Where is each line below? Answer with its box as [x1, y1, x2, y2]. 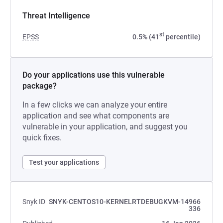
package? [22, 81, 57, 91]
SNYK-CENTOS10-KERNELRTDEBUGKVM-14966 [49, 198, 201, 206]
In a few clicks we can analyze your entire [22, 100, 167, 110]
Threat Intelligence [22, 11, 90, 20]
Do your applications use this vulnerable [22, 70, 165, 80]
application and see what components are [22, 111, 169, 120]
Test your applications [29, 158, 99, 166]
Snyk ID [22, 198, 45, 206]
